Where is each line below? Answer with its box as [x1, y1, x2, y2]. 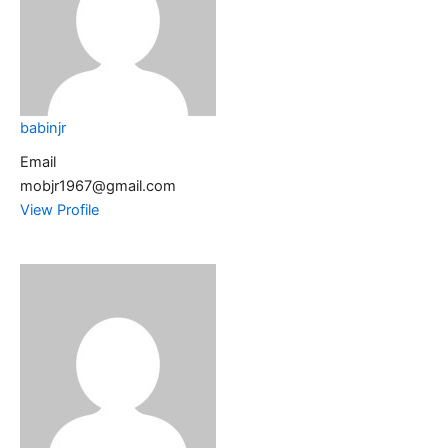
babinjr [20, 118, 66, 137]
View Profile [20, 200, 99, 219]
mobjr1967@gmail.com [20, 176, 176, 195]
